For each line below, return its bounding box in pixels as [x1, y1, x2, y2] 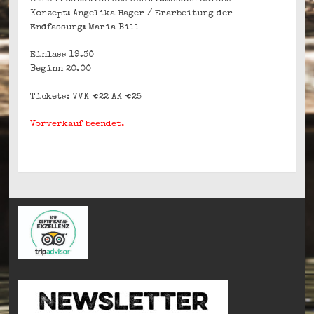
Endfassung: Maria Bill [30, 22, 140, 32]
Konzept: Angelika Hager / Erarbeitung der [30, 8, 233, 18]
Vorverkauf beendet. [30, 120, 125, 130]
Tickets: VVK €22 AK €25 [30, 92, 142, 102]
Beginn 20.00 [30, 64, 92, 74]
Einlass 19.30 [30, 50, 95, 60]
